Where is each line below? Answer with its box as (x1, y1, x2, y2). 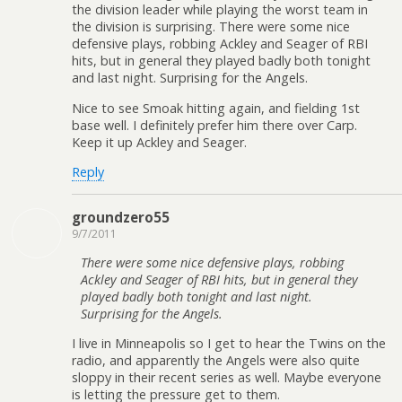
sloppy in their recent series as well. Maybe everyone (72, 369, 381, 387)
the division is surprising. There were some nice (72, 18, 350, 36)
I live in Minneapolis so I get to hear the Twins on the (72, 335, 386, 353)
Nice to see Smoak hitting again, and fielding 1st (72, 99, 360, 117)
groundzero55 (72, 207, 170, 226)
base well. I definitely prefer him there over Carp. (72, 116, 357, 134)
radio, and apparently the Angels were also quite (72, 352, 360, 370)
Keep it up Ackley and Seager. (72, 133, 247, 151)
